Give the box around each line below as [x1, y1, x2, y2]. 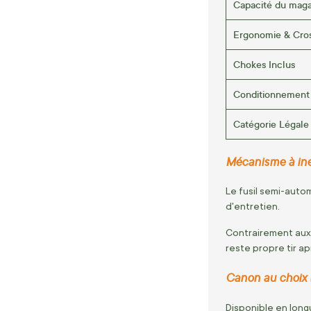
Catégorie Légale [233, 117, 309, 131]
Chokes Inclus [233, 57, 295, 71]
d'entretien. [226, 201, 280, 212]
